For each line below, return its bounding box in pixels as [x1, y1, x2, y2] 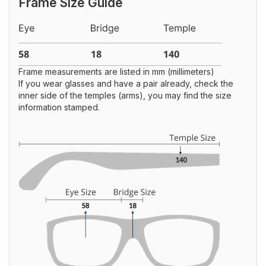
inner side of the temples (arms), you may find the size [18, 90, 232, 100]
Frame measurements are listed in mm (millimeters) [18, 66, 214, 77]
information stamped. [18, 102, 100, 112]
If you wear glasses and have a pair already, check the [18, 78, 233, 88]
